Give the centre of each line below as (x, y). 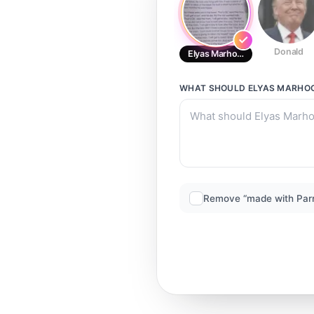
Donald (289, 52)
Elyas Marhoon (218, 54)
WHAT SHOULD (214, 88)
